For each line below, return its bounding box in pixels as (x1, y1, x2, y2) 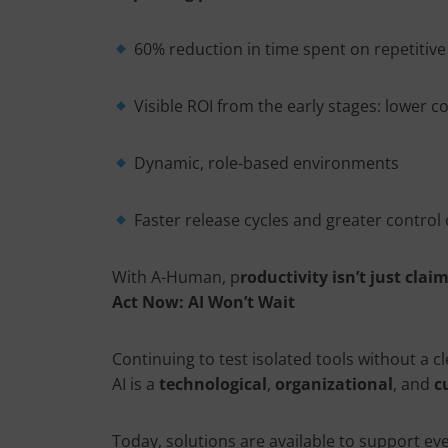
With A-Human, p (112, 266, 240, 288)
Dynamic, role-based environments (130, 152, 400, 174)
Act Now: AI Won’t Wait (112, 291, 295, 313)
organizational (275, 373, 393, 395)
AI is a (112, 373, 159, 395)
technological (159, 373, 267, 395)
